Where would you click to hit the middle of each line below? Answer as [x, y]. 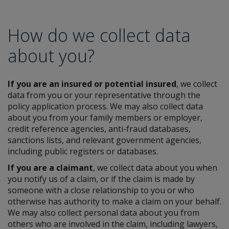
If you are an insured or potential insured [92, 84]
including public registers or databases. [83, 151]
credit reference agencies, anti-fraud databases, [99, 129]
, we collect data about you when [155, 168]
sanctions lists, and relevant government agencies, [105, 140]
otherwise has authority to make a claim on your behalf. [114, 201]
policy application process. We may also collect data [105, 106]
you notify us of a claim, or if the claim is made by [101, 179]
